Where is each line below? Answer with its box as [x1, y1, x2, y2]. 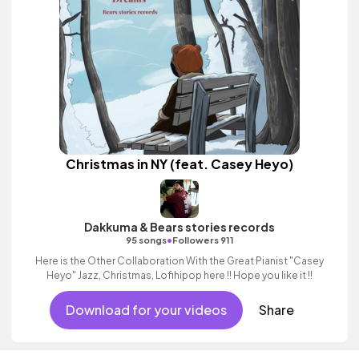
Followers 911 [171, 235, 234, 245]
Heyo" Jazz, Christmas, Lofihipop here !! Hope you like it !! [78, 269, 313, 281]
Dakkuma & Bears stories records [84, 220, 275, 234]
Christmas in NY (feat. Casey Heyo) [66, 155, 293, 172]
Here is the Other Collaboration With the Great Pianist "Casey [35, 255, 324, 267]
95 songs [125, 235, 167, 245]
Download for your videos [65, 301, 227, 318]
